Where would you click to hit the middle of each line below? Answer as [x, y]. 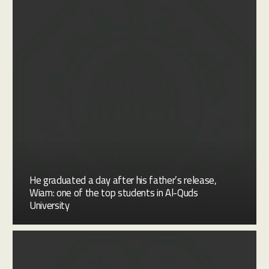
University [50, 205]
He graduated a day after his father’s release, [123, 180]
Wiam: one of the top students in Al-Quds [114, 192]
